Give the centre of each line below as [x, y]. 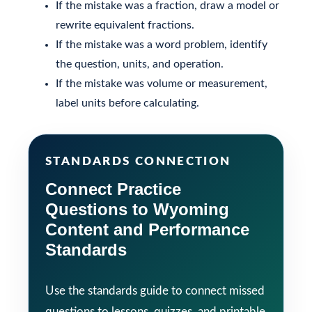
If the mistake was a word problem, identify [162, 44]
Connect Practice [113, 189]
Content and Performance [147, 229]
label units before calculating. [127, 103]
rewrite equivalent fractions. [125, 25]
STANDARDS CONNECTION [138, 161]
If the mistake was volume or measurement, [162, 83]
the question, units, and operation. [140, 64]
